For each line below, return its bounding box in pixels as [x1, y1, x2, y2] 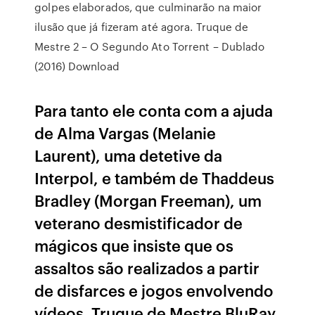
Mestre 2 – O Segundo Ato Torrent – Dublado [34, 39, 265, 54]
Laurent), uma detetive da [34, 144, 223, 166]
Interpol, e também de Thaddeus [34, 167, 275, 188]
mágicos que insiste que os [34, 234, 234, 256]
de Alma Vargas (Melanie [34, 122, 217, 143]
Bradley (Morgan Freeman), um [34, 189, 262, 211]
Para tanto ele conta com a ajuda [34, 99, 274, 121]
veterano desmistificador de [34, 212, 243, 233]
